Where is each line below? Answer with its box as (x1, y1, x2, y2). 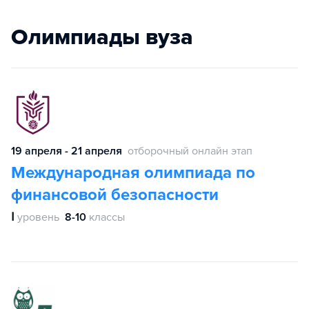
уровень (17, 210, 59, 225)
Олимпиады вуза (11, 24, 193, 51)
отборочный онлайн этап (128, 144, 252, 159)
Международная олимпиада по (11, 163, 255, 183)
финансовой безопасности (11, 185, 219, 206)
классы (89, 210, 125, 225)
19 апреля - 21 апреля (11, 144, 122, 159)
